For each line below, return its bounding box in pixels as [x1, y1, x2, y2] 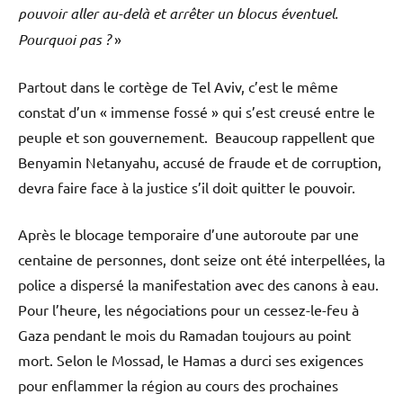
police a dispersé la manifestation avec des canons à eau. [18, 275, 379, 294]
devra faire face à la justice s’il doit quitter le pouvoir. [18, 178, 355, 197]
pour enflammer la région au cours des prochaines [18, 376, 338, 395]
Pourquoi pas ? [18, 30, 111, 49]
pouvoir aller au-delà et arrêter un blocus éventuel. [18, 4, 338, 23]
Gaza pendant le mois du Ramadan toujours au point [18, 326, 351, 345]
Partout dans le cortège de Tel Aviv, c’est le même [18, 77, 338, 96]
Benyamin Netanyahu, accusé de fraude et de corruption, [18, 153, 381, 172]
